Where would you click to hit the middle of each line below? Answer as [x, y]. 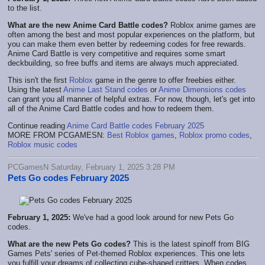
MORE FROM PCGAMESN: [57, 135]
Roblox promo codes [214, 135]
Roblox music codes [43, 144]
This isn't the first [38, 80]
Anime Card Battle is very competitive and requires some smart [117, 53]
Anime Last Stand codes [106, 89]
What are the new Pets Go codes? [69, 244]
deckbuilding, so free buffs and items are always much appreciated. [123, 63]
